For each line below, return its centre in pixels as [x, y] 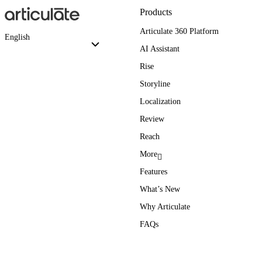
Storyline [155, 84]
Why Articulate [165, 207]
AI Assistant [160, 49]
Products [156, 12]
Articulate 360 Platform [180, 32]
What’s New [160, 189]
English [17, 37]
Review [152, 119]
